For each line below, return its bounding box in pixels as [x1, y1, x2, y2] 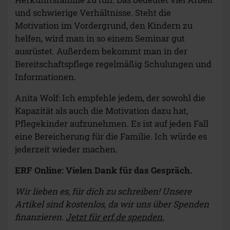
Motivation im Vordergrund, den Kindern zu [15, 20, 193, 32]
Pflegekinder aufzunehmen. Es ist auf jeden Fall [15, 118, 208, 130]
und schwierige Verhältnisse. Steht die [15, 7, 171, 19]
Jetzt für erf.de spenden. [66, 211, 164, 223]
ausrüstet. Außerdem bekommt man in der [15, 45, 187, 57]
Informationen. [15, 71, 76, 83]
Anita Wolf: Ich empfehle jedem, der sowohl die [15, 92, 205, 104]
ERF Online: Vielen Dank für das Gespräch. [15, 164, 192, 177]
